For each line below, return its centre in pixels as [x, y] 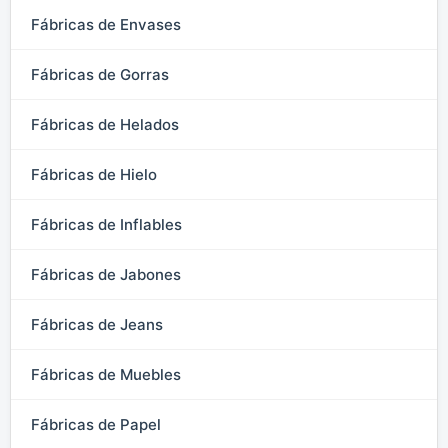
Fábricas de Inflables [106, 224]
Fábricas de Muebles [106, 374]
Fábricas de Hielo [94, 174]
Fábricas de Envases [106, 24]
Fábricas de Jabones [106, 274]
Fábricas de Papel [96, 424]
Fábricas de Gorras [100, 74]
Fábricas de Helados [105, 124]
